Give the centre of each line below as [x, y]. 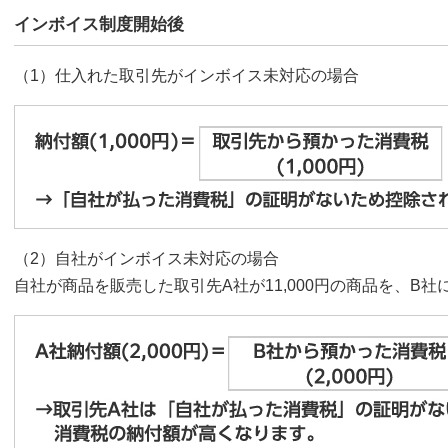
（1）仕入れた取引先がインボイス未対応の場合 [186, 76]
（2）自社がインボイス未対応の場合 [146, 259]
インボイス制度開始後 [99, 25]
